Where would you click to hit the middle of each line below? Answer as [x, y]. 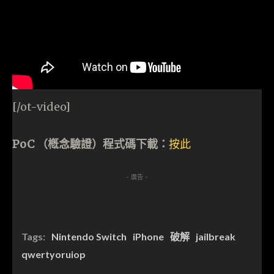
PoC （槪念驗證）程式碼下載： [91, 144]
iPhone [148, 236]
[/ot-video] [41, 106]
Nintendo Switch [89, 236]
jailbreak [216, 236]
